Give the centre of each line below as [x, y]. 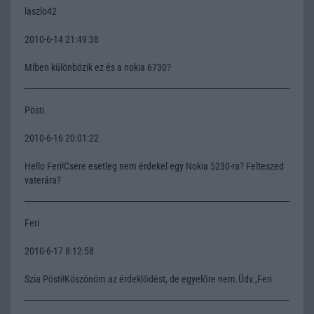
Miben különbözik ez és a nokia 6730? [98, 67]
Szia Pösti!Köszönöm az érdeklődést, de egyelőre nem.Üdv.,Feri [148, 279]
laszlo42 [41, 11]
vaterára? [43, 180]
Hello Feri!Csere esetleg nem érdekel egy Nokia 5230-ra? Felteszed [154, 166]
